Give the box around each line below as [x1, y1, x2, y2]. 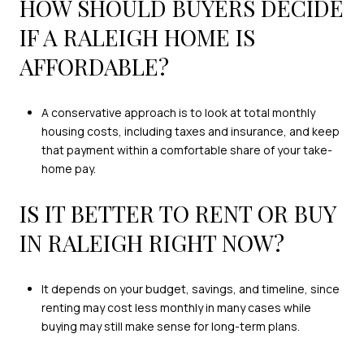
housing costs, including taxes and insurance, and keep [41, 123, 340, 139]
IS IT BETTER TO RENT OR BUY [19, 198, 336, 229]
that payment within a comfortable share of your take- [41, 141, 332, 158]
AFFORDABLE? [19, 51, 169, 82]
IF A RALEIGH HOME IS [19, 22, 255, 53]
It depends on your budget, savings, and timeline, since [41, 280, 340, 297]
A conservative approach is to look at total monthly [41, 104, 315, 120]
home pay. [41, 160, 96, 176]
